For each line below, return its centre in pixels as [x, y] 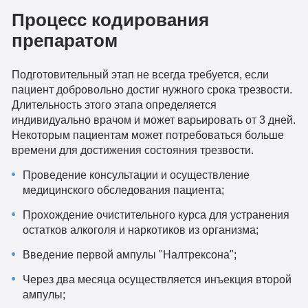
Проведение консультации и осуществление [136, 175]
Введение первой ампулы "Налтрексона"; [130, 255]
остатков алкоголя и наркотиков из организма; [141, 230]
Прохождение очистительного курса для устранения [156, 215]
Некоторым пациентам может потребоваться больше [147, 135]
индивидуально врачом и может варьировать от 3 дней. [153, 120]
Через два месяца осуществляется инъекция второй [157, 279]
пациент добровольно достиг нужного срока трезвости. [152, 90]
